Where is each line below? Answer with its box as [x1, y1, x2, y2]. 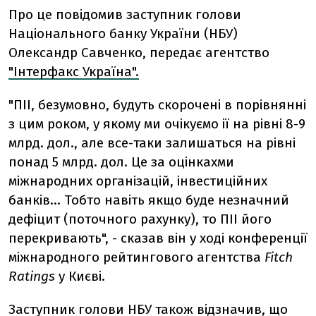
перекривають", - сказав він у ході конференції [8, 230, 308, 246]
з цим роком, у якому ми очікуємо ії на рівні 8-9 [8, 116, 305, 132]
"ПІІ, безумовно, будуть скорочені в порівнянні [8, 97, 306, 113]
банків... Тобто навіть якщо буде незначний [8, 192, 289, 208]
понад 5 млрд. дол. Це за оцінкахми [8, 154, 234, 170]
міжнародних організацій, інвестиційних [8, 173, 267, 189]
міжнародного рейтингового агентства [8, 249, 265, 265]
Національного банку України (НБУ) [8, 25, 238, 42]
